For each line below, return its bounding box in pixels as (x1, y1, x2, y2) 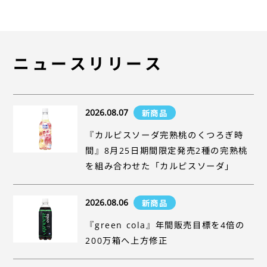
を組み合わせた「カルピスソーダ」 (85, 160, 234, 172)
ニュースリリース (13, 52, 164, 74)
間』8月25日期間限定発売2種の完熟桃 (85, 145, 248, 157)
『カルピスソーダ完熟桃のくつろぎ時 (85, 129, 244, 141)
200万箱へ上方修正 (85, 235, 168, 247)
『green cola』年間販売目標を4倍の (85, 219, 245, 231)
